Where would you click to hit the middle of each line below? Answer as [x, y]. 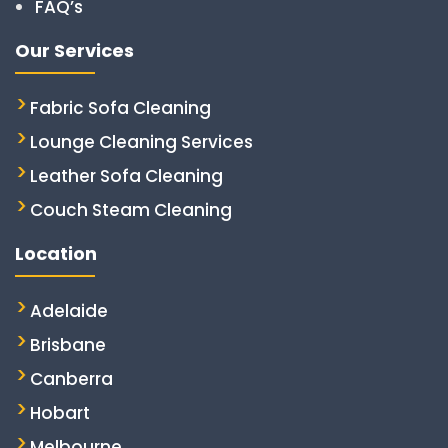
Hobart [60, 413]
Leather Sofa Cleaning [126, 176]
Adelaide [69, 311]
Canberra [71, 379]
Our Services [74, 51]
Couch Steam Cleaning [131, 210]
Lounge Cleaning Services [141, 142]
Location [56, 254]
